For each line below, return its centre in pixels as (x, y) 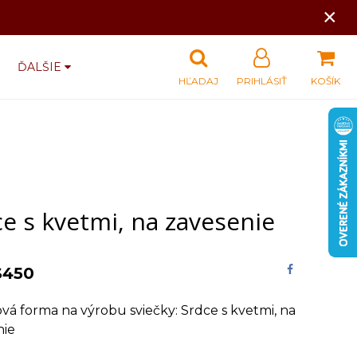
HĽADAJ (198, 81)
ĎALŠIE (41, 67)
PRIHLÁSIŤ (262, 81)
